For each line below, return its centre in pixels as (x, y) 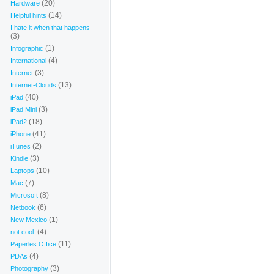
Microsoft (24, 195)
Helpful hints (28, 15)
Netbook (23, 207)
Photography (29, 268)
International (28, 61)
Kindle (19, 158)
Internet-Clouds (33, 85)
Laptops (22, 171)
